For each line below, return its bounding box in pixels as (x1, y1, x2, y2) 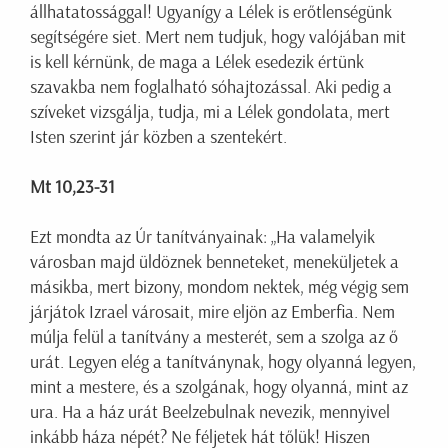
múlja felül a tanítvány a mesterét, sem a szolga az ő (30, 326, 398, 349)
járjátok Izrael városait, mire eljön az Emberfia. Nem (30, 301, 395, 324)
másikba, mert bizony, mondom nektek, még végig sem (30, 276, 409, 299)
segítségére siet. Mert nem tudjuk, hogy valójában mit (30, 26, 406, 49)
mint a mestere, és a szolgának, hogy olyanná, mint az (30, 376, 408, 399)
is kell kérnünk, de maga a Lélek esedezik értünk (30, 51, 364, 74)
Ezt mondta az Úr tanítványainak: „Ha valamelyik (30, 226, 375, 249)
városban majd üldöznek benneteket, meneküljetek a (30, 251, 399, 274)
